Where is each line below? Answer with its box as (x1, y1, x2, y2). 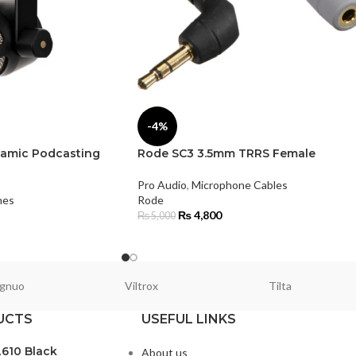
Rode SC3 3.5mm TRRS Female (137, 146, 315, 161)
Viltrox (124, 279, 158, 293)
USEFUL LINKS (141, 311, 236, 327)
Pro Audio (137, 178, 187, 192)
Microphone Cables (192, 178, 288, 192)
